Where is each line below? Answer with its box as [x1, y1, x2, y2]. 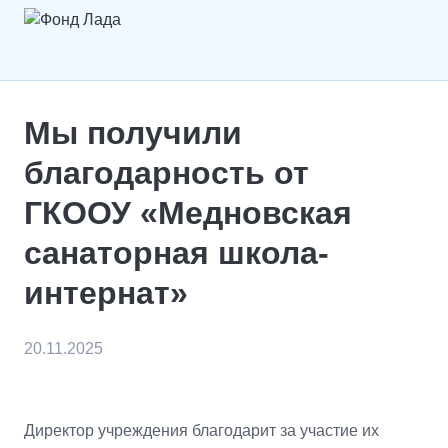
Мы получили [24, 115, 242, 151]
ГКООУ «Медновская [24, 195, 352, 231]
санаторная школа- [24, 235, 329, 271]
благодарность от [24, 155, 309, 191]
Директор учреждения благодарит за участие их [24, 422, 379, 439]
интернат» [24, 275, 188, 311]
